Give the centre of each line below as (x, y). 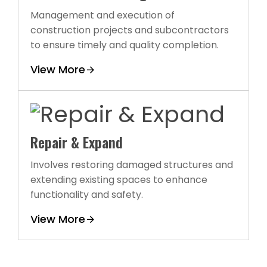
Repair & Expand (77, 142)
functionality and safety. (87, 194)
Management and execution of (103, 15)
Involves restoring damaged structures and (132, 164)
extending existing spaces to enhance (119, 179)
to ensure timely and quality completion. (125, 45)
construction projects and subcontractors (130, 30)
